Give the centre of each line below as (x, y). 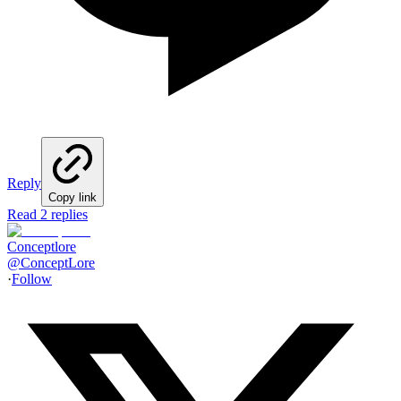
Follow (32, 278)
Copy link (73, 197)
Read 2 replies (47, 214)
